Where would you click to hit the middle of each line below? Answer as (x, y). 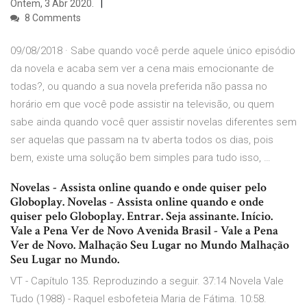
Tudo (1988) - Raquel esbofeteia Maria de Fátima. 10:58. (138, 299)
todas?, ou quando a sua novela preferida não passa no (139, 87)
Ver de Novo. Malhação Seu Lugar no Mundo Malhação (150, 245)
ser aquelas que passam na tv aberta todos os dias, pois (142, 140)
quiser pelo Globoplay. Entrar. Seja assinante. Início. (142, 217)
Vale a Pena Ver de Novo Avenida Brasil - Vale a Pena (144, 231)
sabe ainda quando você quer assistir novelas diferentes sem (153, 122)
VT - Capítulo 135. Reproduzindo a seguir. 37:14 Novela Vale (147, 281)
